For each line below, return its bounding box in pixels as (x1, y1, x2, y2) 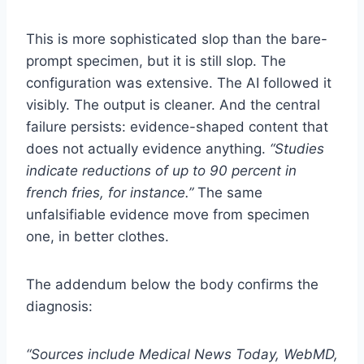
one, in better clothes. (26, 227, 169, 245)
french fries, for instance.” (26, 184, 193, 201)
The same (193, 184, 262, 201)
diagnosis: (26, 297, 93, 314)
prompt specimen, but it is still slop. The (26, 52, 286, 69)
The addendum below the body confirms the (26, 275, 318, 292)
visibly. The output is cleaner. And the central (26, 96, 320, 113)
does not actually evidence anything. (26, 140, 270, 157)
